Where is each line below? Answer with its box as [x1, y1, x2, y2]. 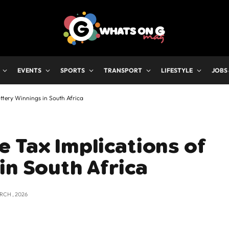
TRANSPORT [104, 66, 142, 74]
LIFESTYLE [161, 66, 193, 74]
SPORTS [60, 66, 85, 74]
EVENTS [17, 66, 41, 74]
